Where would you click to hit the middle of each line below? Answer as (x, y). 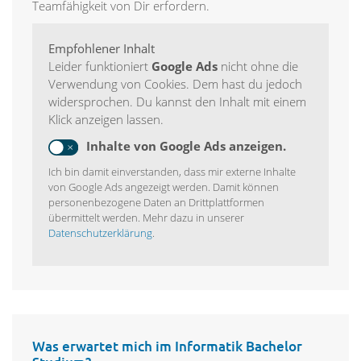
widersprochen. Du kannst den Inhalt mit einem (177, 102)
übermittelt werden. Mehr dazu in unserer (146, 218)
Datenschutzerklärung (100, 233)
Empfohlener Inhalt (102, 49)
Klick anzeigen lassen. (106, 120)
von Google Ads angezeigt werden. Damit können (164, 187)
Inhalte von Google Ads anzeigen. (186, 146)
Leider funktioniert (100, 66)
